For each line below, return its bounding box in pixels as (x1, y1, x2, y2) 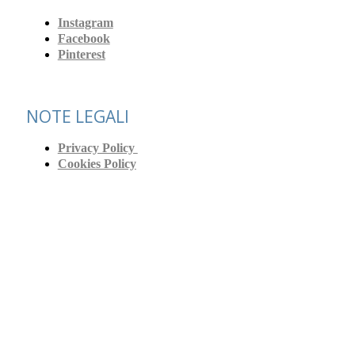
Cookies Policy (57, 157, 136, 172)
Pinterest (57, 48, 105, 63)
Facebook (57, 32, 110, 47)
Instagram (57, 16, 113, 31)
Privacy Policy (57, 141, 138, 156)
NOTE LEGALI (25, 105, 129, 128)
